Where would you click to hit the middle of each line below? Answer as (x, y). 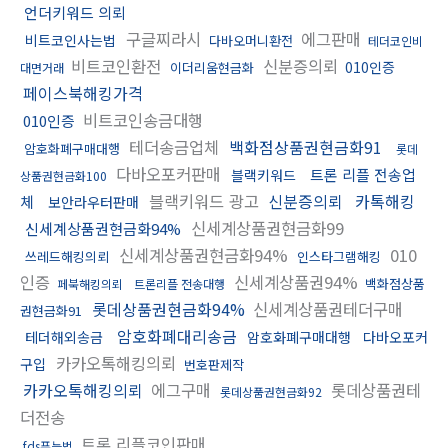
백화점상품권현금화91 (305, 146)
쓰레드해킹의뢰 (67, 256)
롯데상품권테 (373, 389)
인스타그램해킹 (339, 256)
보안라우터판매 (93, 201)
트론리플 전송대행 (179, 283)
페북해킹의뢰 (90, 283)
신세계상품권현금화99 (265, 227)
